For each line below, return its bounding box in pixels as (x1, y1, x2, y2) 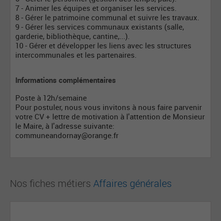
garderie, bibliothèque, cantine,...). (15, 31, 130, 41)
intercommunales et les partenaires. (15, 50, 137, 60)
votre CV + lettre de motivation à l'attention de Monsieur (15, 111, 205, 121)
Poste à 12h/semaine (15, 93, 87, 103)
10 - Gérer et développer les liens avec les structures (15, 40, 191, 50)
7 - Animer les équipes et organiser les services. (15, 3, 177, 13)
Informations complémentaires (15, 75, 116, 85)
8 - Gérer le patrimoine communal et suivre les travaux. (15, 12, 199, 22)
